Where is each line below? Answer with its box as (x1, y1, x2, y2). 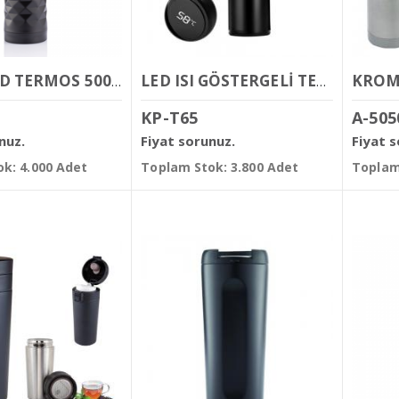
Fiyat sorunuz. (141, 131, 236, 150)
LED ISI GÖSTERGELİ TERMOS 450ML (315, 72, 326, 91)
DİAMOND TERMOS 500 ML (110, 72, 121, 91)
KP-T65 (141, 107, 198, 129)
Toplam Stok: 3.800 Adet (141, 158, 298, 175)
